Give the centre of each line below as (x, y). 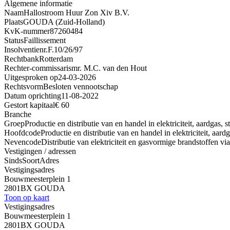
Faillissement (45, 40)
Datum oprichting (33, 95)
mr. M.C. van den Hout (109, 68)
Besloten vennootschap (81, 86)
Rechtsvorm (24, 86)
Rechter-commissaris (38, 68)
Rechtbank (22, 59)
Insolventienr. (26, 49)
